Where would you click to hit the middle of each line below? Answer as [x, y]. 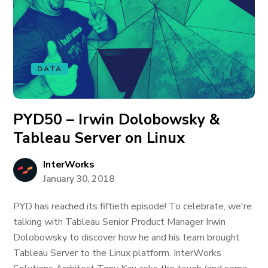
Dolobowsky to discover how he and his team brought [127, 237]
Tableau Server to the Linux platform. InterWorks [118, 253]
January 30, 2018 [79, 179]
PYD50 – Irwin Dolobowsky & [117, 120]
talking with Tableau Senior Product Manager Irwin [120, 222]
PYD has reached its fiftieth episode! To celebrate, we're [133, 206]
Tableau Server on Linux [99, 138]
